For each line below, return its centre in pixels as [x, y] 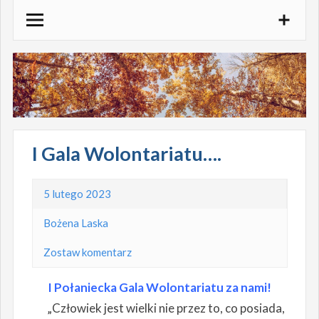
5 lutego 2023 [77, 194]
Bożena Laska [75, 223]
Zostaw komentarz [87, 252]
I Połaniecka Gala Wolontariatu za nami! [159, 288]
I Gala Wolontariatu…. [126, 154]
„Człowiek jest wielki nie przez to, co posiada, [159, 308]
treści [27, 51]
